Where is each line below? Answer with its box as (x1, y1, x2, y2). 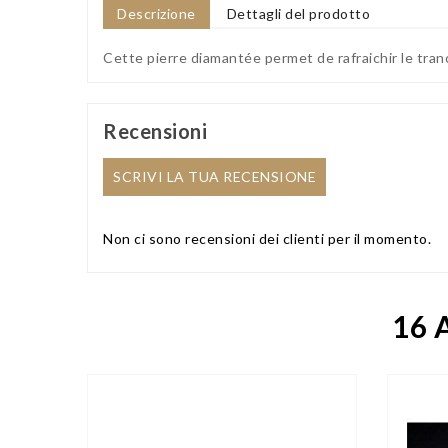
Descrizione (117, 4, 196, 22)
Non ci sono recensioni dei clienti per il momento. (103, 229, 431, 247)
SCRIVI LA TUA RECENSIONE (113, 167, 316, 185)
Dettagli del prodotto (226, 4, 371, 22)
